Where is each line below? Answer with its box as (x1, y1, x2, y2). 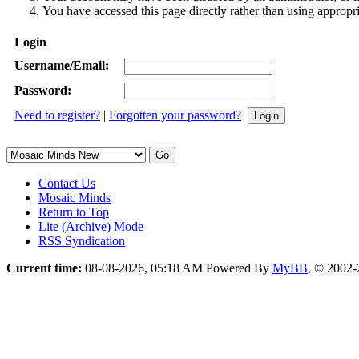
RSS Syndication (38, 234, 125, 248)
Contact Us (38, 176, 95, 190)
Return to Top (38, 205, 109, 219)
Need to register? (14, 108, 100, 122)
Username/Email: (14, 58, 109, 72)
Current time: (6, 261, 82, 275)
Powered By (206, 261, 272, 275)
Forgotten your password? (109, 108, 241, 122)
